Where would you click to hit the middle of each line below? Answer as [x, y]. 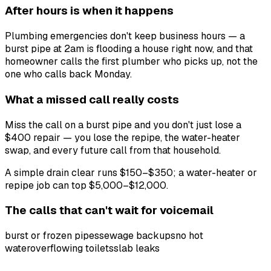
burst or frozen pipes [52, 236]
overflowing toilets [72, 249]
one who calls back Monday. [68, 74]
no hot [189, 236]
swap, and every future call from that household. [113, 150]
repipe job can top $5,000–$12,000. [87, 185]
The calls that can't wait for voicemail [109, 211]
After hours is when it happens [89, 11]
